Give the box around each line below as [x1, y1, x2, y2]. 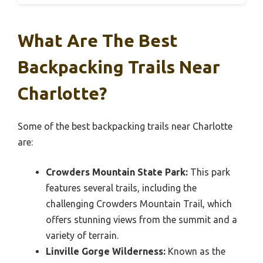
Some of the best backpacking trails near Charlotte [18, 120, 232, 131]
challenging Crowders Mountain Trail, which [46, 198, 232, 209]
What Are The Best [18, 30, 178, 50]
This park [188, 166, 230, 177]
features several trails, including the [46, 182, 197, 193]
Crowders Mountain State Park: [46, 166, 188, 177]
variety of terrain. [46, 230, 119, 241]
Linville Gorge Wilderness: [46, 245, 166, 257]
